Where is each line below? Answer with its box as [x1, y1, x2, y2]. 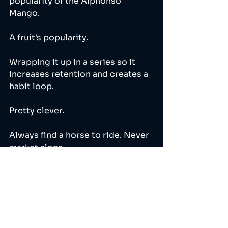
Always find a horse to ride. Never [9, 130, 151, 141]
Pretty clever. [9, 105, 66, 117]
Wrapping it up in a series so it [9, 56, 137, 68]
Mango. [9, 8, 42, 19]
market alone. [9, 142, 67, 153]
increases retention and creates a [9, 69, 150, 80]
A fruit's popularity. [9, 32, 90, 43]
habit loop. [9, 81, 54, 92]
